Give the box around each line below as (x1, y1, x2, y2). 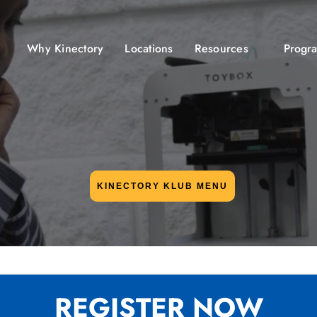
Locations (125, 40, 173, 57)
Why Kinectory (27, 40, 104, 57)
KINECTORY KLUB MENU (96, 180, 228, 191)
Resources (194, 40, 248, 57)
